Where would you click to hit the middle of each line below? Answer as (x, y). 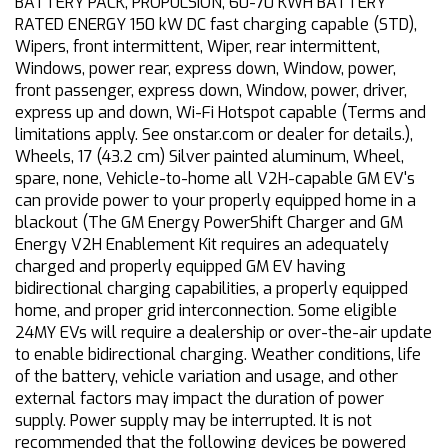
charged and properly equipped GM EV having (180, 267)
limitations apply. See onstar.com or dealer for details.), (214, 135)
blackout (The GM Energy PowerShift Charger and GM (209, 223)
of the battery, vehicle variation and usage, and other (206, 377)
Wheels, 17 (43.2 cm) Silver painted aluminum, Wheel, (209, 157)
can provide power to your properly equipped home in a (215, 201)
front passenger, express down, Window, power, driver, (211, 91)
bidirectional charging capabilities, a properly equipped (211, 289)
